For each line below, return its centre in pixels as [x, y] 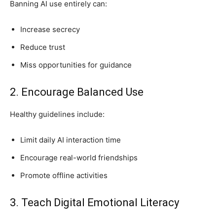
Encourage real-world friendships [79, 157]
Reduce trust [43, 47]
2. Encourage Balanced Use [77, 92]
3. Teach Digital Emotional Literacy [94, 202]
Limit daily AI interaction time [71, 140]
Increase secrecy [50, 29]
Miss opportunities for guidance [76, 65]
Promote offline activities [64, 175]
